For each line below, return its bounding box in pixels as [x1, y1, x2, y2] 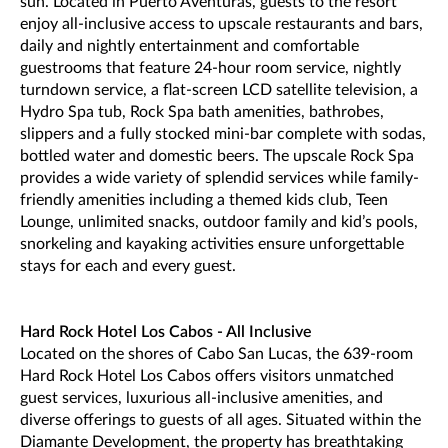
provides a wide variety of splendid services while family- [20, 169, 419, 186]
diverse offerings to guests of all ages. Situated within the [20, 411, 421, 428]
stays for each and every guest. [20, 257, 236, 274]
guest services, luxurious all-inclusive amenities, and [20, 389, 383, 406]
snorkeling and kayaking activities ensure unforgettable [20, 235, 404, 252]
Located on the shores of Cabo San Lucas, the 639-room [20, 345, 413, 362]
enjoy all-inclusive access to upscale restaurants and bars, [20, 15, 423, 32]
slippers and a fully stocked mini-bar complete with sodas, [20, 125, 426, 142]
